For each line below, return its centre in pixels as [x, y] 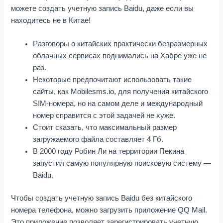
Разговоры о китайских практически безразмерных [120, 44]
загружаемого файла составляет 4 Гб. [98, 140]
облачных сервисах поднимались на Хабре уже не [120, 56]
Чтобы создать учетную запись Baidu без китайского [102, 198]
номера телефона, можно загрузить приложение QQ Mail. [109, 210]
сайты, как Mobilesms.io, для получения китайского [121, 92]
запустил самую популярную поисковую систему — [122, 164]
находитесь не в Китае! [51, 20]
